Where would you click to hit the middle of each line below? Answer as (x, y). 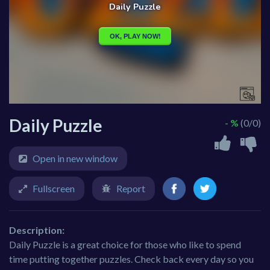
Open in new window (75, 159)
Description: (37, 230)
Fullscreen (54, 189)
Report (131, 189)
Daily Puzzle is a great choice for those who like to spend (125, 245)
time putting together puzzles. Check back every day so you (131, 259)
